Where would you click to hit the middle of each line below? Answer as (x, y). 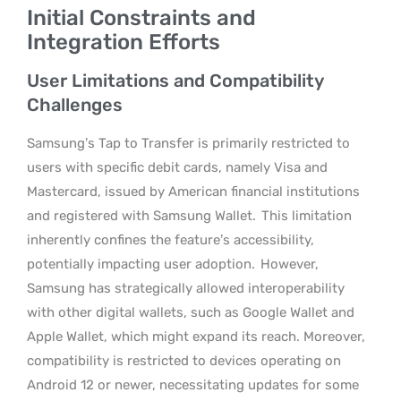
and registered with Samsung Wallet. (143, 216)
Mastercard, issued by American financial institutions (193, 192)
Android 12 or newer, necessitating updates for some (193, 385)
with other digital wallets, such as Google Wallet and (191, 312)
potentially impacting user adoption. (141, 264)
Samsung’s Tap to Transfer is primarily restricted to (188, 143)
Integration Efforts (124, 42)
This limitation (307, 216)
